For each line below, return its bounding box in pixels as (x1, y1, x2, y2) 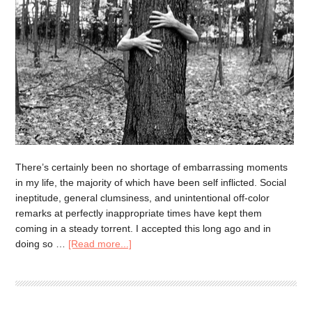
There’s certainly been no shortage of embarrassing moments (15, 162, 288, 173)
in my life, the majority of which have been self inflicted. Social (15, 177, 287, 189)
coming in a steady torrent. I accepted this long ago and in (15, 223, 272, 235)
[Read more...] (68, 238, 132, 250)
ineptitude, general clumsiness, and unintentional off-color (15, 192, 270, 204)
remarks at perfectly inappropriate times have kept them (15, 208, 263, 219)
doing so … (15, 238, 69, 250)
